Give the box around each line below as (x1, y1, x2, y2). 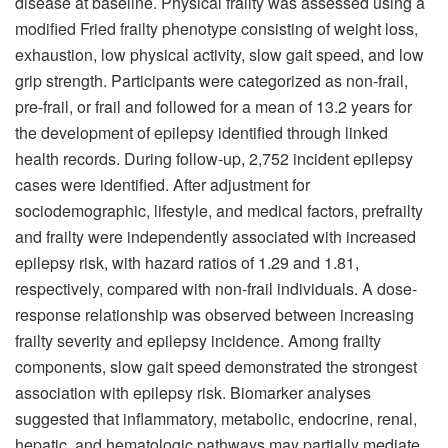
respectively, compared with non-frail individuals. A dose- (15, 276, 417, 300)
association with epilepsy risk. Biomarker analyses (15, 380, 371, 404)
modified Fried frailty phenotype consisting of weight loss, (15, 16, 418, 40)
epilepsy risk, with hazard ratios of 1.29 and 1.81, (15, 250, 359, 274)
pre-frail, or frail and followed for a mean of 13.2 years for (15, 94, 412, 118)
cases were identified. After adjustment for (15, 172, 310, 196)
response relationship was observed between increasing (15, 302, 414, 326)
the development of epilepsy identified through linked (15, 120, 388, 144)
